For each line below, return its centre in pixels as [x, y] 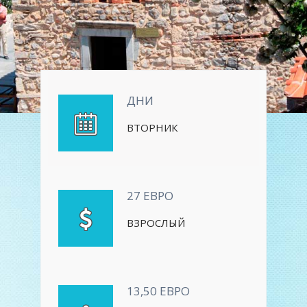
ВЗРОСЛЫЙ [156, 223]
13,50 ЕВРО [158, 291]
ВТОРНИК [152, 127]
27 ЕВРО [150, 196]
